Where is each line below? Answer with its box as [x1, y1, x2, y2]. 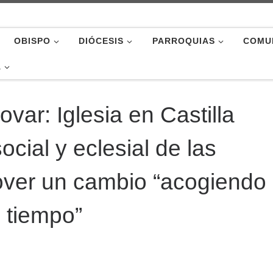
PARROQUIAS [152, 36, 215, 46]
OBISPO [14, 36, 51, 46]
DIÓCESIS [79, 36, 124, 46]
